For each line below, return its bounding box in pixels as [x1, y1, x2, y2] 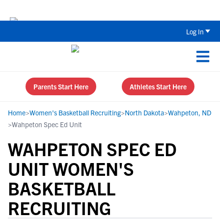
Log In [186, 27, 204, 36]
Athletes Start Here [130, 82, 187, 91]
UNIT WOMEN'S [8, 157, 134, 179]
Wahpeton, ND [168, 108, 211, 117]
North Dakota [125, 108, 164, 117]
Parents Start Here [33, 82, 88, 91]
